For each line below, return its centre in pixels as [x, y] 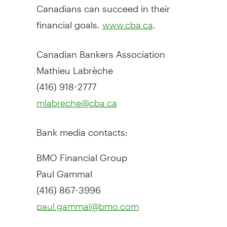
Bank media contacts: [82, 128]
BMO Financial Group [82, 154]
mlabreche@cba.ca [77, 103]
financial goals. [69, 21]
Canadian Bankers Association [101, 50]
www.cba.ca [127, 25]
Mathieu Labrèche [74, 66]
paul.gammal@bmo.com [87, 206]
